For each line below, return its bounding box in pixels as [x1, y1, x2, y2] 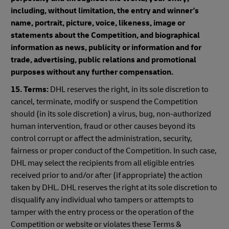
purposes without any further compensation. [11, 67, 173, 77]
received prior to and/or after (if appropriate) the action [11, 170, 202, 180]
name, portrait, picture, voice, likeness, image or [11, 18, 185, 28]
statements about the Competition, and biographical [11, 30, 200, 40]
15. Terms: [11, 84, 49, 95]
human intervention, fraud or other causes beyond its [11, 121, 195, 131]
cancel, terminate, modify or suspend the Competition [11, 97, 198, 107]
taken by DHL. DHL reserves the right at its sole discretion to [11, 182, 217, 193]
